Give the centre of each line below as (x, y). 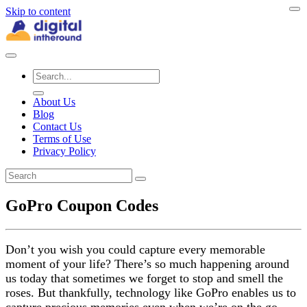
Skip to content (38, 11)
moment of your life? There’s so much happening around (147, 264)
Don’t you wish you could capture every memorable (135, 250)
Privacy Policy (64, 151)
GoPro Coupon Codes (82, 206)
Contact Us (57, 127)
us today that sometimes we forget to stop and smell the (144, 279)
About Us (54, 102)
